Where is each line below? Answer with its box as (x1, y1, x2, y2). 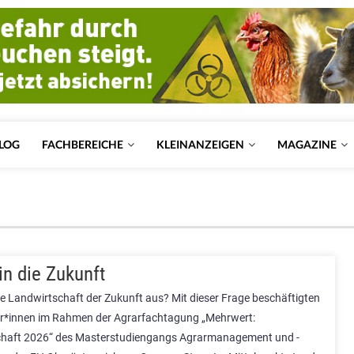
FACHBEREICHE (41, 137, 123, 151)
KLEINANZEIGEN (156, 137, 244, 151)
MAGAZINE (277, 137, 337, 151)
